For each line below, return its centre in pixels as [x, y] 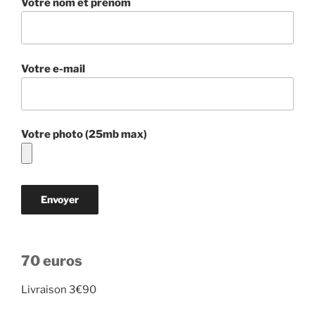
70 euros [52, 261]
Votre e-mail [53, 69]
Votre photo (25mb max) [84, 135]
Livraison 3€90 [59, 290]
